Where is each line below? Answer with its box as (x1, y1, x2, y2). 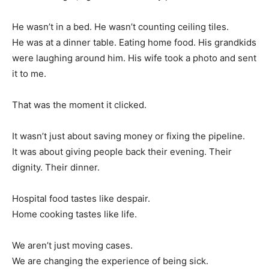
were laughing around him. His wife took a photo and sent (12, 52, 256, 64)
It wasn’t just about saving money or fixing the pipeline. (12, 130, 245, 142)
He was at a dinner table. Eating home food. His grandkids (12, 37, 256, 49)
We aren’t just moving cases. (12, 240, 133, 252)
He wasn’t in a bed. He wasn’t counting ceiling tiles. (12, 21, 229, 33)
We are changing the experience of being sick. (12, 255, 208, 267)
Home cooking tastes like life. (12, 208, 137, 220)
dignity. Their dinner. (12, 162, 100, 174)
